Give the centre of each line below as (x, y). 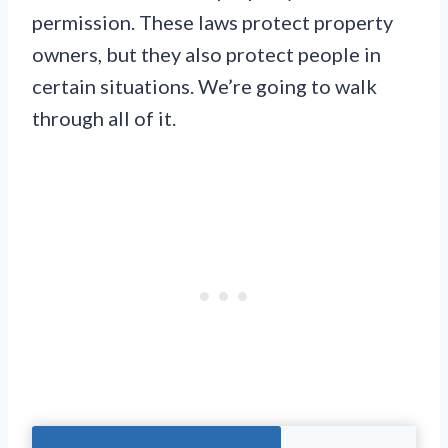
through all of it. (104, 118)
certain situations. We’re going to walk (204, 86)
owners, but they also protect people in (206, 54)
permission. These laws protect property (212, 22)
